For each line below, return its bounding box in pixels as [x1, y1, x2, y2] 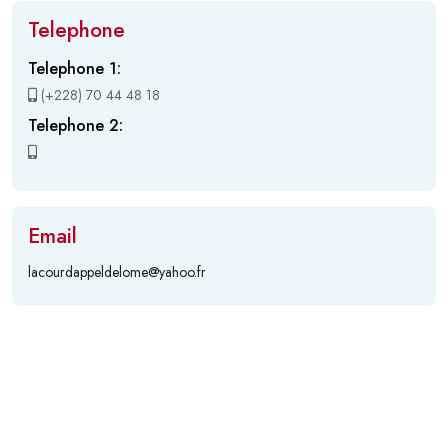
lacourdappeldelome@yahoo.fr [28, 261, 206, 282]
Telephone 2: [28, 113, 123, 137]
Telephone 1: [28, 56, 121, 80]
